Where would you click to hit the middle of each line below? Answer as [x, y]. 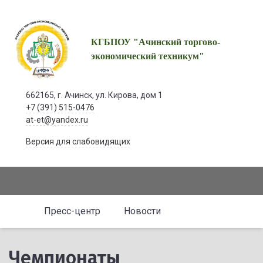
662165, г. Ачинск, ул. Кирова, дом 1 [94, 95]
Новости [142, 211]
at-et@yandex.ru [57, 120]
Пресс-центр [72, 211]
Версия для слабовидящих [78, 141]
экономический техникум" [148, 56]
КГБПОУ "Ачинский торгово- [156, 42]
